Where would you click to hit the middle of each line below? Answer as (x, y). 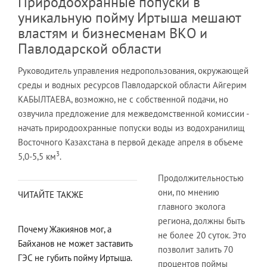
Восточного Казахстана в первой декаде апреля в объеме (131, 142)
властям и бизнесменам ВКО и (113, 33)
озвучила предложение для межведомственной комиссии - (133, 114)
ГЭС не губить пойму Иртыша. (75, 258)
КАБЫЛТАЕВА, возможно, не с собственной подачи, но (123, 99)
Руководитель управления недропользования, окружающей (133, 71)
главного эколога (192, 207)
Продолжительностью (201, 178)
